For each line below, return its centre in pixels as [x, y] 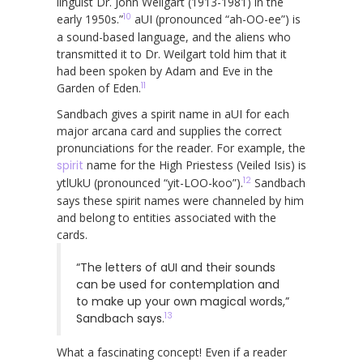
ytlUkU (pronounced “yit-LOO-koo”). [150, 182]
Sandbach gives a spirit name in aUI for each [173, 113]
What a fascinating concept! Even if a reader [172, 352]
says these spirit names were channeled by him [180, 200]
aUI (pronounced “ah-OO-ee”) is [216, 19]
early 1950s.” [90, 19]
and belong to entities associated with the [167, 217]
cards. [72, 234]
